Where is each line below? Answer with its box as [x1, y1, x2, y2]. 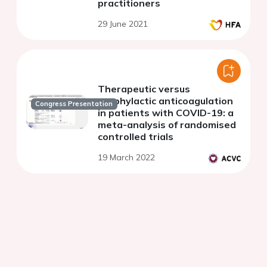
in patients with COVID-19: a [98, 107, 234, 119]
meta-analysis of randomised [98, 119, 236, 131]
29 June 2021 [98, 18, 148, 30]
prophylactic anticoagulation [98, 95, 233, 107]
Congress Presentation [35, 99, 113, 108]
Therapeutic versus [98, 83, 190, 95]
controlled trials [98, 131, 173, 143]
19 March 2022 [98, 152, 155, 163]
